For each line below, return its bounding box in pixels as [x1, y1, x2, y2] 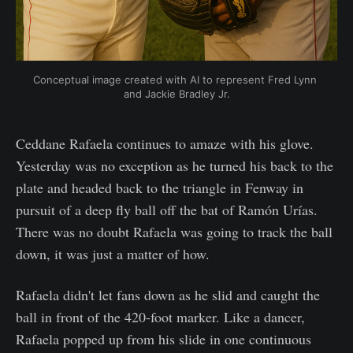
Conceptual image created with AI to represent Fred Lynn [33, 73, 317, 86]
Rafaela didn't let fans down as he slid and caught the [16, 285, 320, 304]
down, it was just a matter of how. [16, 244, 210, 263]
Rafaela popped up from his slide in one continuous [16, 329, 311, 348]
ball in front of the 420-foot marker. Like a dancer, [16, 307, 305, 326]
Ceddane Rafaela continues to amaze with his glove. [16, 134, 314, 153]
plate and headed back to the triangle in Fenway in [16, 178, 303, 197]
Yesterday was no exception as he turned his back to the [16, 156, 333, 175]
